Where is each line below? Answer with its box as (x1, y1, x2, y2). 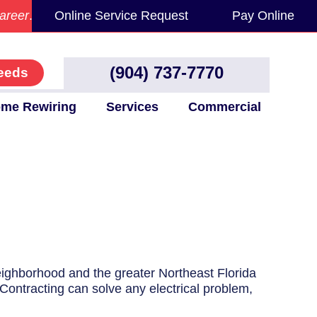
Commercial (188, 100, 261, 115)
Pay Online (232, 8, 294, 23)
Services (105, 100, 158, 115)
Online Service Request (54, 8, 188, 23)
